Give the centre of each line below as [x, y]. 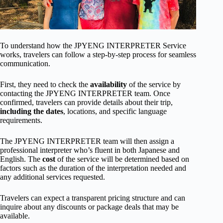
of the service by [154, 85]
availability [109, 85]
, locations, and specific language [115, 111]
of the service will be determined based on [122, 159]
